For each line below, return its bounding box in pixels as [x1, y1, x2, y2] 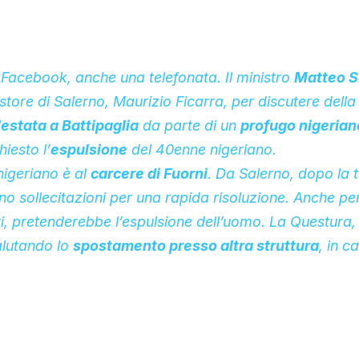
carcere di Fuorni [90, 164, 208, 182]
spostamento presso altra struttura [72, 236, 319, 254]
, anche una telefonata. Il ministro [67, 68, 294, 86]
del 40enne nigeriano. [127, 140, 276, 158]
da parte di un [138, 116, 240, 134]
